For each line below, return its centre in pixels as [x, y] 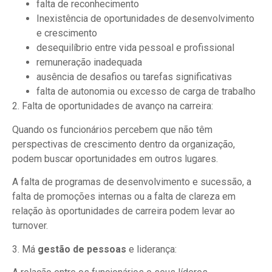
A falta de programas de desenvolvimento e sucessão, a [132, 182]
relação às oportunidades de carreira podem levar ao [124, 211]
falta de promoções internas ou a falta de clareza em [124, 197]
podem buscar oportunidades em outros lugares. [115, 158]
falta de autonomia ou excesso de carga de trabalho [146, 92]
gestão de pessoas [82, 249]
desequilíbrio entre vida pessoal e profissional [135, 48]
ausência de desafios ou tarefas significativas [134, 77]
